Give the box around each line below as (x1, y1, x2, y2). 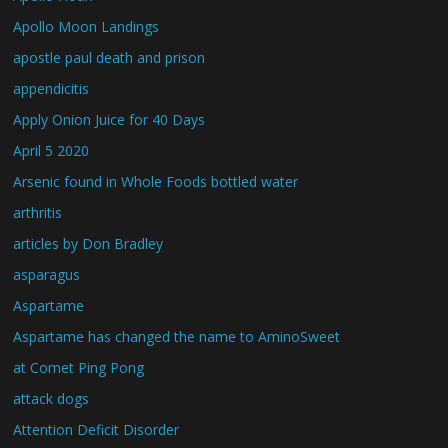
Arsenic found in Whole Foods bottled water (13, 172, 299, 191)
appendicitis (13, 79, 90, 98)
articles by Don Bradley (13, 234, 164, 253)
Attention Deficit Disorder (13, 420, 180, 439)
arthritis (13, 203, 63, 222)
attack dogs (13, 389, 90, 408)
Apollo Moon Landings (13, 17, 160, 36)
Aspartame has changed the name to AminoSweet (13, 327, 341, 346)
